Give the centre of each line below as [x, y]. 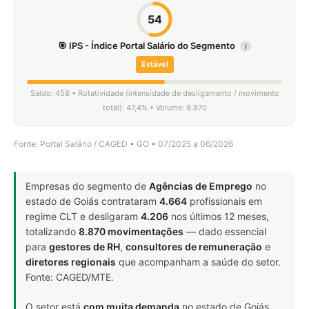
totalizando [52, 231]
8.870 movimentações [131, 231]
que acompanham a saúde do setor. [198, 262]
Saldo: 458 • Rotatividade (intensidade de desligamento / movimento [154, 93]
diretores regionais [71, 262]
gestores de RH [84, 247]
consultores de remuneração [194, 247]
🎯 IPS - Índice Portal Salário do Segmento [148, 46]
